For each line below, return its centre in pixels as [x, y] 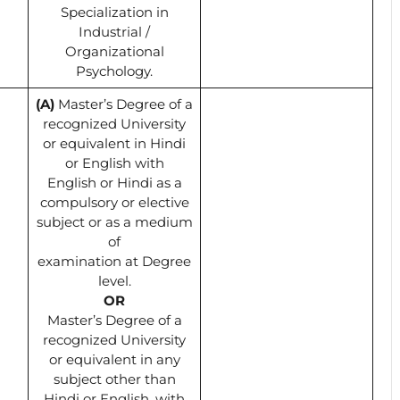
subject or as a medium [114, 221]
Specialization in [114, 12]
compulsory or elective [114, 202]
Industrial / [114, 31]
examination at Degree [114, 261]
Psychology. [114, 71]
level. [114, 280]
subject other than [114, 379]
